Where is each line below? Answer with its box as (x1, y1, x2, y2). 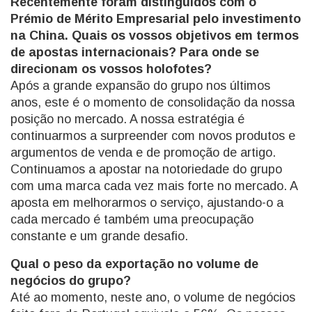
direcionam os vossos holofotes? (10, 61, 212, 76)
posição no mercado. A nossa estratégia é (10, 111, 244, 126)
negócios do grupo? (10, 273, 131, 288)
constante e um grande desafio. (10, 228, 188, 243)
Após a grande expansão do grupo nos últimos (10, 78, 270, 93)
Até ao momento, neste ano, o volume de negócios (10, 290, 295, 304)
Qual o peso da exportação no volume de (10, 256, 258, 271)
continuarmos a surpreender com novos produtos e (10, 128, 295, 143)
